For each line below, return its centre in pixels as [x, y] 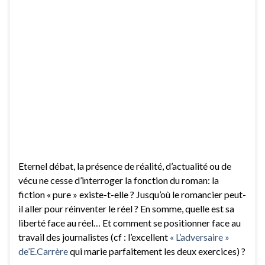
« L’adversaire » [200, 237]
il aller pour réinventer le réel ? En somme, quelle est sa [126, 208]
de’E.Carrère [43, 251]
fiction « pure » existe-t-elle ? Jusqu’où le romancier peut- [132, 194]
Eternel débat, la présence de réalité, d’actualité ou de [125, 166]
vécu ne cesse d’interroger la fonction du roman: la [119, 180]
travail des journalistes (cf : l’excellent [94, 237]
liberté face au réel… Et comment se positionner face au [130, 222]
